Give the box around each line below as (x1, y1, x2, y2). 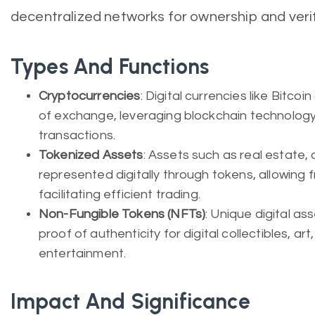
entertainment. (39, 247, 127, 260)
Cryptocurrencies (39, 89, 141, 103)
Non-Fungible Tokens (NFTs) (39, 207, 206, 221)
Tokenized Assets (39, 148, 143, 162)
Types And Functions (11, 53, 210, 79)
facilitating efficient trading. (39, 188, 200, 201)
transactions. (39, 129, 116, 142)
